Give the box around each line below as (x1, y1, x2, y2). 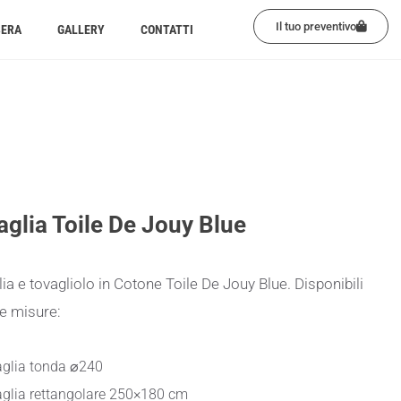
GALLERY (56, 22, 105, 37)
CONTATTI (140, 22, 193, 37)
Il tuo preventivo (276, 20, 357, 33)
